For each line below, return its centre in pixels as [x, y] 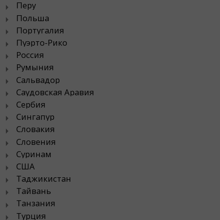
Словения [36, 141]
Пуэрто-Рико [42, 42]
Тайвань [34, 191]
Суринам [34, 154]
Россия [30, 55]
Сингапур [35, 117]
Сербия [31, 104]
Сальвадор [38, 80]
